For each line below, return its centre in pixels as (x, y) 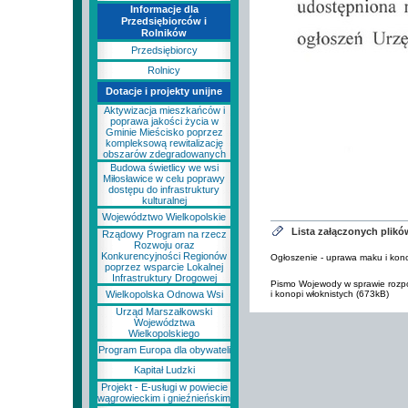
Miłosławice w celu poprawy (164, 178)
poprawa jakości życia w (164, 121)
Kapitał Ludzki (164, 370)
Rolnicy (164, 70)
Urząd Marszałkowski (164, 311)
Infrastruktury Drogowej (164, 278)
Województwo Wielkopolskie (164, 217)
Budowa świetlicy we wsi (164, 168)
